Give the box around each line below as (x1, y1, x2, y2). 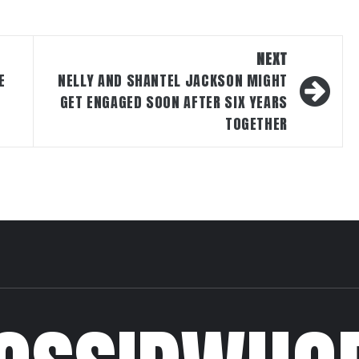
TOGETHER (224, 113, 288, 135)
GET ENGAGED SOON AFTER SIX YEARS (59, 91, 288, 113)
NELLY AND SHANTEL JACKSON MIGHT (58, 70, 288, 91)
